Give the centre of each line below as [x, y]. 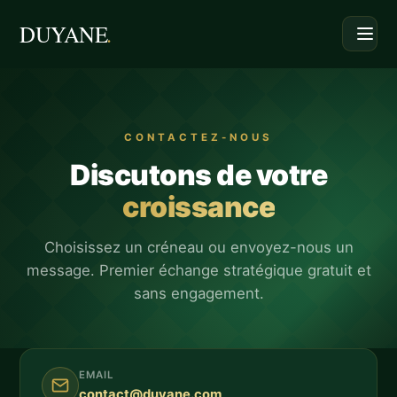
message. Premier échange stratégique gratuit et [198, 270]
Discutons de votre [198, 175]
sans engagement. [198, 293]
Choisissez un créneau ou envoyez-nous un [198, 247]
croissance [198, 207]
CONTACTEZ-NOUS [198, 137]
